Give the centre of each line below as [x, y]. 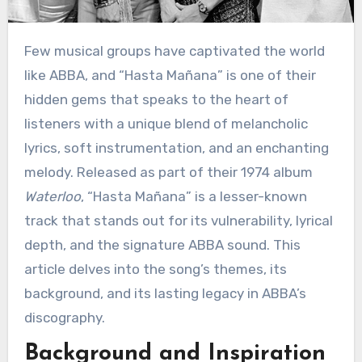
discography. [64, 317]
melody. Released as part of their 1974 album [168, 172]
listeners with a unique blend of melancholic [166, 123]
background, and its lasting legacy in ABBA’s [165, 293]
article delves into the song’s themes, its [155, 269]
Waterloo [52, 196]
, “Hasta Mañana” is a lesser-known [194, 196]
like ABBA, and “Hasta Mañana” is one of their [170, 75]
